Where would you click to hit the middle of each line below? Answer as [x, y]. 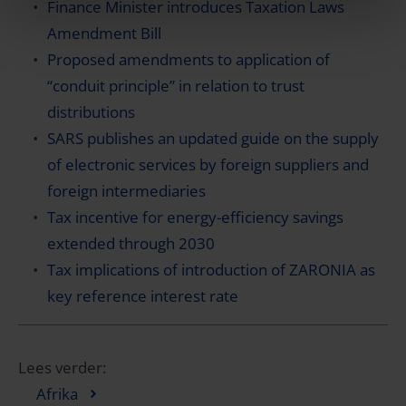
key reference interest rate [143, 296]
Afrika [58, 394]
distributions [91, 112]
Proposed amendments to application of [188, 59]
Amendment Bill [104, 33]
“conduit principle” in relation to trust [176, 86]
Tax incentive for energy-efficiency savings [195, 217]
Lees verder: [62, 367]
